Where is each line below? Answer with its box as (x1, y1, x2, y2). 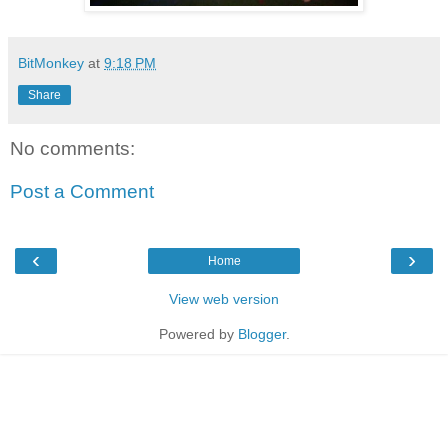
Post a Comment (10, 181, 154, 203)
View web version (169, 290, 279, 307)
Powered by (158, 325, 238, 342)
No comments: (10, 137, 135, 159)
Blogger (237, 325, 286, 342)
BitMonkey (18, 54, 84, 71)
